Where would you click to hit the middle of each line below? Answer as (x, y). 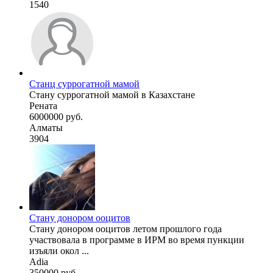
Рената (43, 105)
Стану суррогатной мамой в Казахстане (112, 94)
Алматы (46, 127)
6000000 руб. (56, 116)
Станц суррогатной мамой (84, 83)
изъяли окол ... (59, 250)
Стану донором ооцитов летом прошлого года (126, 229)
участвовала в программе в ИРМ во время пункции (137, 239)
